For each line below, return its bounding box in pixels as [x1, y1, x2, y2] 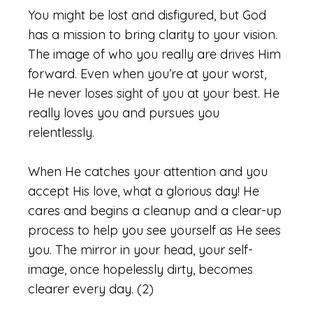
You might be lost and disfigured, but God [28, 6, 266, 23]
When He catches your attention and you [28, 163, 268, 180]
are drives [197, 45, 254, 62]
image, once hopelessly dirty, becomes [28, 261, 253, 277]
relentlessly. [28, 124, 94, 140]
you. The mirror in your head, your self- [28, 241, 253, 258]
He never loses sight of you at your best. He [28, 85, 279, 101]
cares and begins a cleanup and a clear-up [28, 202, 282, 219]
